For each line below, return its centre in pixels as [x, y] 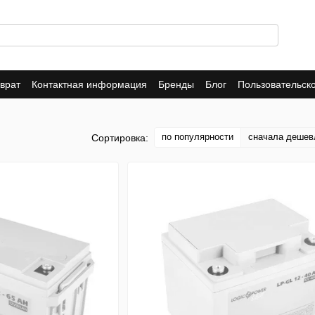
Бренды [176, 84]
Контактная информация [89, 84]
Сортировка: [120, 137]
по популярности [198, 137]
